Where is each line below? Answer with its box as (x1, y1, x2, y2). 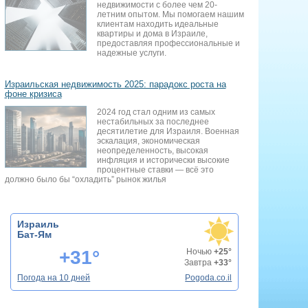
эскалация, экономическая (96, 135, 200, 146)
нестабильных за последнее (96, 116, 209, 126)
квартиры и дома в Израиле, (96, 28, 208, 38)
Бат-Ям (17, 228, 52, 240)
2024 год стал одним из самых (96, 107, 215, 117)
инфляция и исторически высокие (96, 155, 230, 165)
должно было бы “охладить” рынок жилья (4, 174, 166, 184)
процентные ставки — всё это (96, 164, 214, 175)
